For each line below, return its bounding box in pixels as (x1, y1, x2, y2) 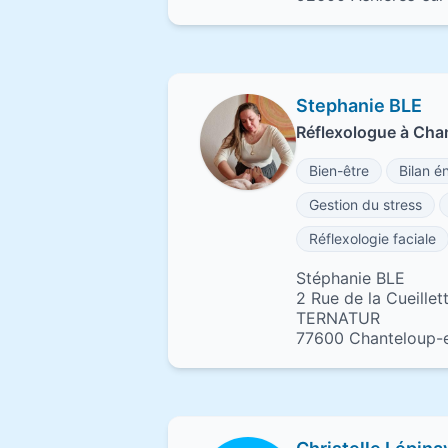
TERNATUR (296, 308, 380, 328)
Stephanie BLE (296, 95, 422, 116)
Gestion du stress (309, 196, 422, 213)
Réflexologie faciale (309, 230, 436, 247)
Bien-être (309, 162, 369, 179)
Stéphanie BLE (296, 268, 405, 288)
